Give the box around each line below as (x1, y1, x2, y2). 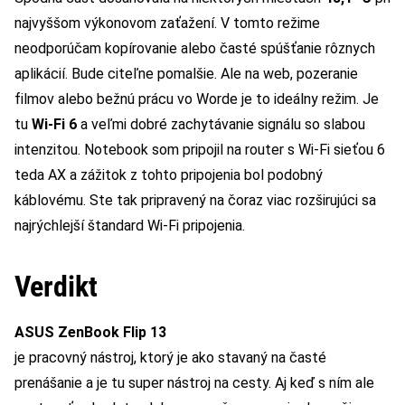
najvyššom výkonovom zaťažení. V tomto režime (14, 14, 320, 33)
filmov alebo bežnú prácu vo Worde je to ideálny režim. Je (14, 90, 379, 108)
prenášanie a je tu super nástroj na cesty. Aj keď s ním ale (14, 374, 374, 392)
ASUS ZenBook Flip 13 (14, 324, 166, 342)
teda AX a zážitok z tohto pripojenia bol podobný (14, 166, 323, 184)
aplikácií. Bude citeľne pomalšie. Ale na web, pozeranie (14, 65, 358, 83)
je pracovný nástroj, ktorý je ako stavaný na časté (14, 349, 326, 367)
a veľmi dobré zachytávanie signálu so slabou (77, 116, 365, 134)
